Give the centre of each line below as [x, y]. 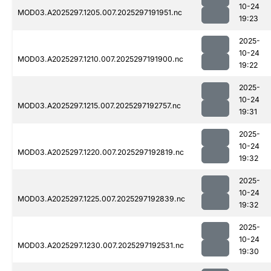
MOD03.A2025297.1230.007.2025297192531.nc [101, 246]
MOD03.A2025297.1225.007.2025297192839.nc [101, 199]
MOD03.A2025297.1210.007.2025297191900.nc [100, 59]
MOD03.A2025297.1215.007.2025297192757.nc [99, 106]
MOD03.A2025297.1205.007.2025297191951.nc [100, 13]
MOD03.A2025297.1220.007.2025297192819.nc [101, 152]
